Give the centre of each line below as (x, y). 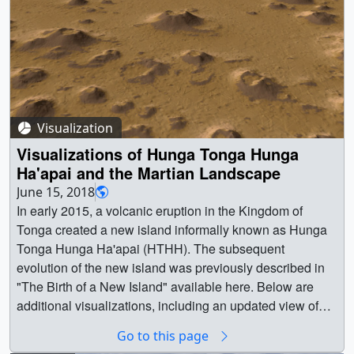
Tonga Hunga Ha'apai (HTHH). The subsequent (105, 249)
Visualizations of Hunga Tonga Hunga (158, 154)
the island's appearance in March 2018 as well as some (171, 325)
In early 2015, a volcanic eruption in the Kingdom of (160, 211)
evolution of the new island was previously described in (171, 268)
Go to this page (164, 336)
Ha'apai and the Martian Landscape (149, 173)
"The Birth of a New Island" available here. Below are (137, 287)
